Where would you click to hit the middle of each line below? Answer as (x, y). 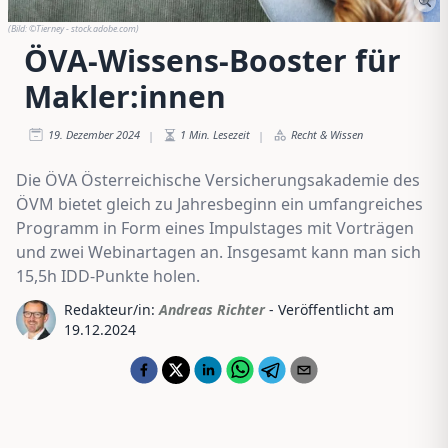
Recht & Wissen (327, 134)
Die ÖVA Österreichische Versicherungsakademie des (218, 179)
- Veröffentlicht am (331, 309)
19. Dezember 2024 (94, 134)
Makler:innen (125, 96)
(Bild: (18, 28)
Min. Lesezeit (219, 134)
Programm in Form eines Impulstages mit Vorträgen (215, 227)
